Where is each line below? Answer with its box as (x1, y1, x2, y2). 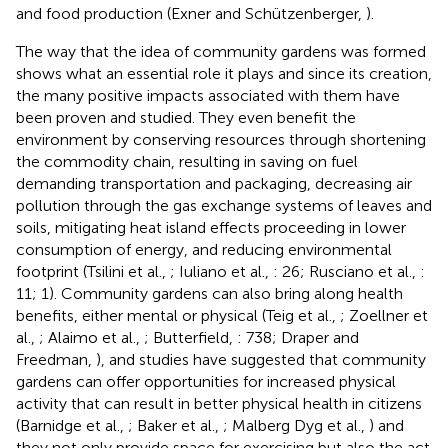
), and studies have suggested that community (96, 349, 426, 369)
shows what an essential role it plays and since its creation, (16, 63, 432, 83)
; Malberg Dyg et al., (223, 415, 369, 435)
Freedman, (16, 349, 96, 369)
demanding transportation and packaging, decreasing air (16, 173, 412, 193)
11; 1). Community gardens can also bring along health (16, 283, 403, 303)
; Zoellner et (340, 305, 428, 325)
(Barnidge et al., (16, 415, 128, 435)
